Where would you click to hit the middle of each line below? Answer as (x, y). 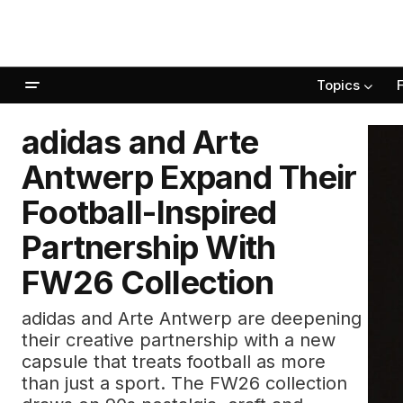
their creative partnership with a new (179, 340)
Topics (338, 85)
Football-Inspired (149, 212)
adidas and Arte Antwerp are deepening (192, 318)
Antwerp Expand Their (189, 177)
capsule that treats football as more (174, 362)
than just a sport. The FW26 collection (184, 383)
